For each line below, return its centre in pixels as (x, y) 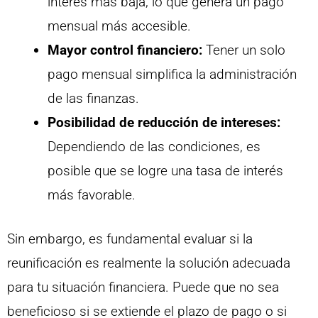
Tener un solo (244, 50)
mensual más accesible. (119, 26)
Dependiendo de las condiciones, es (154, 146)
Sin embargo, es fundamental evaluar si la (130, 239)
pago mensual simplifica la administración (172, 74)
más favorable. (92, 194)
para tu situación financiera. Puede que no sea (143, 287)
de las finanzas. (93, 98)
